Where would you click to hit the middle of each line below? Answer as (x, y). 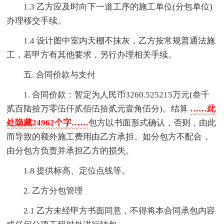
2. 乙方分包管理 (53, 191)
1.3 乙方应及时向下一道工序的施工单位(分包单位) (118, 7)
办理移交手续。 (36, 21)
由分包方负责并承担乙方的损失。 (70, 151)
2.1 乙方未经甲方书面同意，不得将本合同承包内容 (119, 211)
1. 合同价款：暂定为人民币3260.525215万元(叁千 (117, 95)
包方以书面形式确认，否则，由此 (152, 123)
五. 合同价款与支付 (60, 75)
